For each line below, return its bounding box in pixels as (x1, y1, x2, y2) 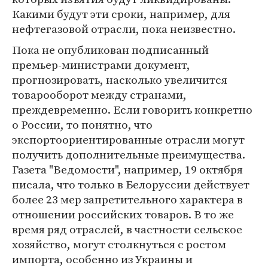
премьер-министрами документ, (12, 57, 190, 72)
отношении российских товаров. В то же (12, 206, 234, 222)
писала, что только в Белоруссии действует (12, 176, 249, 192)
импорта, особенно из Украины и (12, 251, 193, 267)
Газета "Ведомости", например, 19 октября (12, 162, 243, 177)
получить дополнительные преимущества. (12, 147, 245, 162)
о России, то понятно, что (12, 117, 153, 132)
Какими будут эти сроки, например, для (12, 6, 230, 22)
